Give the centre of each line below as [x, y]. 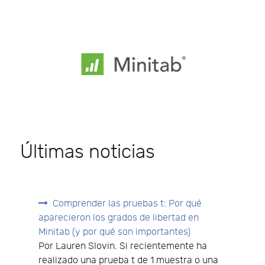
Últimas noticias [88, 152]
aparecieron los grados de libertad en [119, 218]
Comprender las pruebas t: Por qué [127, 203]
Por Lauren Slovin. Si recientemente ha [123, 246]
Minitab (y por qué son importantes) [115, 232]
